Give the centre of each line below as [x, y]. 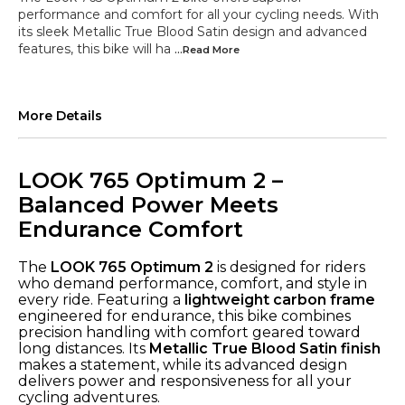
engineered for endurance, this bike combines [184, 316]
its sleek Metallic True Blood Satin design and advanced [193, 32]
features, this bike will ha [94, 49]
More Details [60, 116]
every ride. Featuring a [101, 299]
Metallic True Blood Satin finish [265, 348]
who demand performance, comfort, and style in [193, 283]
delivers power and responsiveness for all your [185, 381]
